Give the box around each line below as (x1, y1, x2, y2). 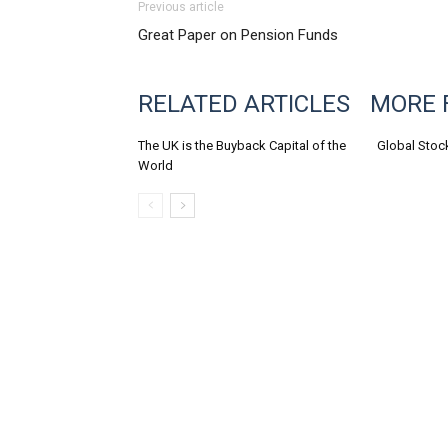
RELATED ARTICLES (138, 90, 350, 118)
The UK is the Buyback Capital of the (138, 138, 346, 153)
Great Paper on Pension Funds (138, 26, 338, 44)
